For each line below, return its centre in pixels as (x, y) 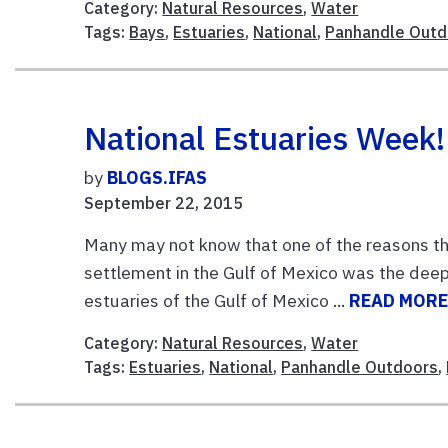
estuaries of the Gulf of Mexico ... (217, 300)
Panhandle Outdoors (360, 366)
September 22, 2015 (164, 202)
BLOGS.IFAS (157, 177)
